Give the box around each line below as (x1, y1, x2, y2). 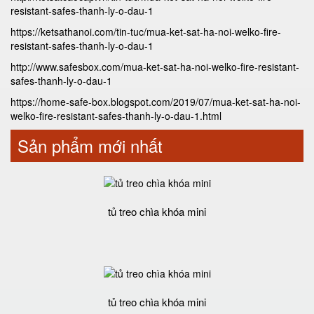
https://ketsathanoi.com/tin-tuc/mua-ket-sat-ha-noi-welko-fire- (11, 25, 281, 39)
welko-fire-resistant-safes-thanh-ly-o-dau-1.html (11, 109, 221, 123)
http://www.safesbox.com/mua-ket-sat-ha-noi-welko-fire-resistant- (11, 60, 299, 74)
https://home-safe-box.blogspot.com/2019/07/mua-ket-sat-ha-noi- (11, 95, 301, 109)
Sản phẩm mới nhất (18, 133, 163, 158)
